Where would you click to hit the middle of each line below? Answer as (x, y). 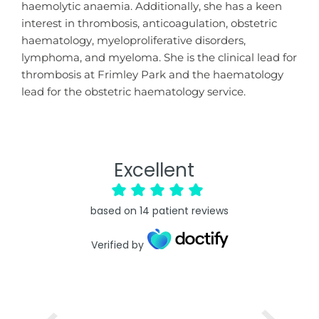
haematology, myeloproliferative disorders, (134, 41)
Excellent (154, 170)
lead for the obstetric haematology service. (135, 92)
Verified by (117, 245)
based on (114, 210)
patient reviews (190, 210)
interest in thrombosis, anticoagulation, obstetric (149, 24)
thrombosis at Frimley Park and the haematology (152, 75)
